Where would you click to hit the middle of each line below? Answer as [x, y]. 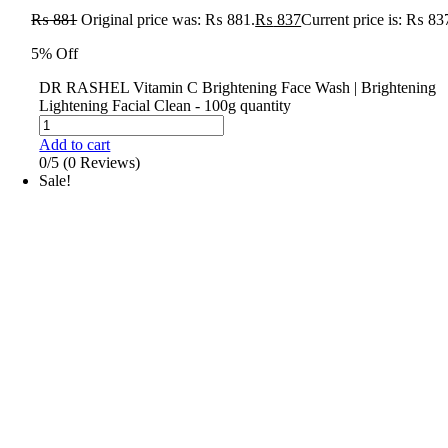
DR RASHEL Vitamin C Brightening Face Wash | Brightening [238, 88]
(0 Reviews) [102, 163]
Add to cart [75, 145]
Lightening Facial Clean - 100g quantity [165, 106]
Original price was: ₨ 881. [168, 20]
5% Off [55, 54]
